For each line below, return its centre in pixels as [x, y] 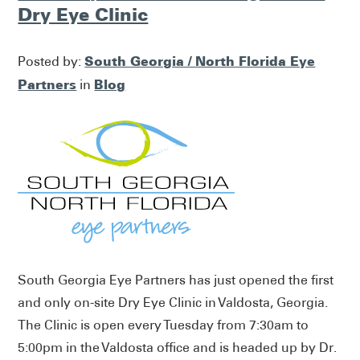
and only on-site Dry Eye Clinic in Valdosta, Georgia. [175, 302]
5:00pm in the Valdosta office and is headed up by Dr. [178, 347]
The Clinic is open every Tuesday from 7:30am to [164, 325]
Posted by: [51, 61]
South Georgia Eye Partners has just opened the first [176, 280]
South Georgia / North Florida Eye [200, 61]
